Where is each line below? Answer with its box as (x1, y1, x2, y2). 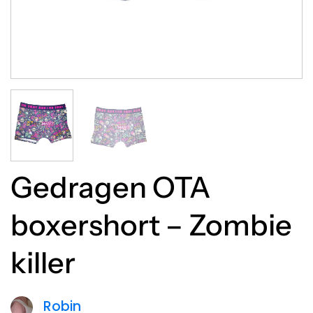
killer (10, 245, 75, 280)
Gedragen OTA (10, 169, 210, 205)
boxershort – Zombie (10, 207, 292, 242)
